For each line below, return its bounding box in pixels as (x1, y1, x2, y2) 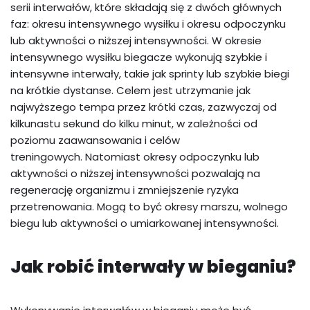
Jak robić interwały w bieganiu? (10, 255, 296, 280)
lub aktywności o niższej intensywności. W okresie (10, 33, 262, 48)
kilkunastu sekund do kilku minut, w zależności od (10, 116, 257, 131)
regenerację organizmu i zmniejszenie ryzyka (10, 183, 239, 198)
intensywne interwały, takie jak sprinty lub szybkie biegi (10, 66, 289, 82)
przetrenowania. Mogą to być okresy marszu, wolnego (10, 199, 288, 215)
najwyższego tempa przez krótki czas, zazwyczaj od (10, 100, 277, 115)
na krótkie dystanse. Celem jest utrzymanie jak (10, 83, 250, 98)
